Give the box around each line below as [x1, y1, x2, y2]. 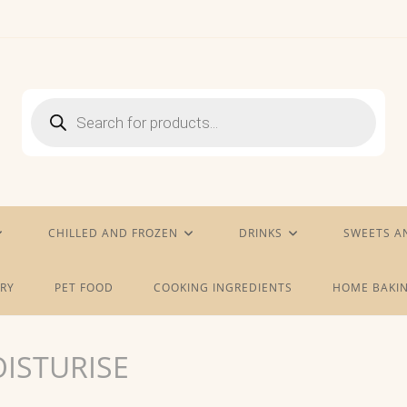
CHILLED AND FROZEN [48, 225, 178, 241]
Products [30, 94, 84, 112]
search [30, 106, 71, 124]
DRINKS [239, 225, 283, 241]
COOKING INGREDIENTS [153, 280, 293, 295]
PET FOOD [54, 280, 114, 295]
